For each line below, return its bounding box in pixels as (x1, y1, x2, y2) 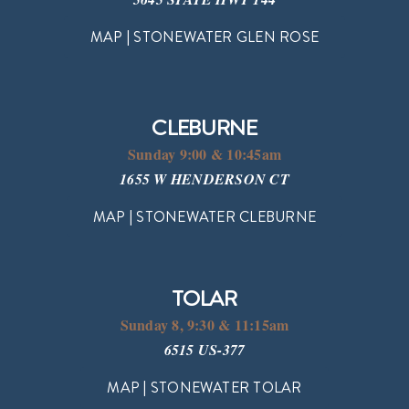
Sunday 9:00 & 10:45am (127, 143, 282, 165)
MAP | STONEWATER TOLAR (107, 376, 302, 397)
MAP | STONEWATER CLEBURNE (93, 206, 316, 227)
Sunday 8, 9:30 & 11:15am (120, 313, 289, 335)
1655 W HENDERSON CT (120, 169, 289, 190)
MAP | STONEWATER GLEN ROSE (89, 26, 320, 47)
